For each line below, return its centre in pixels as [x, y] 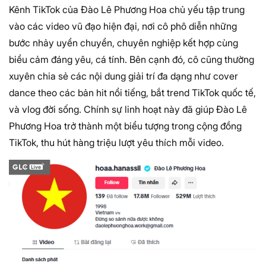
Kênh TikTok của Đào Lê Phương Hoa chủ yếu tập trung [127, 10]
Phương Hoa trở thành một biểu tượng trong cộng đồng [125, 126]
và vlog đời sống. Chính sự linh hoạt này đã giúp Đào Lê [128, 110]
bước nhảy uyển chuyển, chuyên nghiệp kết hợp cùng [123, 43]
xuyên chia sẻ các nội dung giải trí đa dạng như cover [123, 76]
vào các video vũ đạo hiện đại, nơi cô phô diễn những [123, 26]
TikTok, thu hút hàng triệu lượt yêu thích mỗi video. [116, 143]
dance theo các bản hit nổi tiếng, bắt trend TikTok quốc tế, [132, 93]
